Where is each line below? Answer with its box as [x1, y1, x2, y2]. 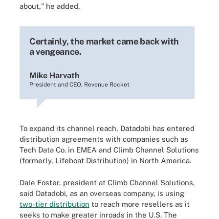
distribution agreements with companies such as [20, 135, 188, 143]
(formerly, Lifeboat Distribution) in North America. [20, 156, 191, 165]
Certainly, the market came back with [29, 36, 179, 46]
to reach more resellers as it [89, 199, 190, 208]
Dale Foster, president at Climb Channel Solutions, [20, 178, 195, 187]
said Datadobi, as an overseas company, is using [20, 189, 184, 197]
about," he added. [20, 2, 80, 10]
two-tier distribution [20, 199, 89, 208]
